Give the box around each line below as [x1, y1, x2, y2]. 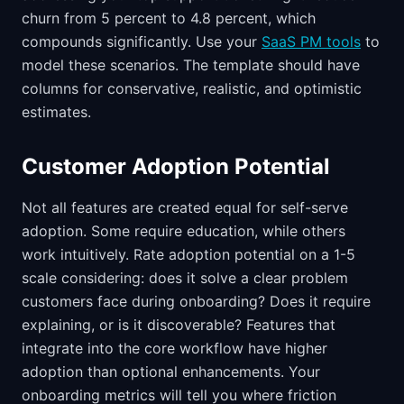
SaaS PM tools [262, 32, 361, 50]
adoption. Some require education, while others [22, 222, 345, 240]
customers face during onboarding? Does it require [22, 292, 371, 310]
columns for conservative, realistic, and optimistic [22, 79, 362, 97]
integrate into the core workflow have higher [22, 339, 327, 357]
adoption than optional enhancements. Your [22, 363, 320, 381]
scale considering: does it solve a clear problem [22, 269, 348, 287]
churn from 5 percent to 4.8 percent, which [22, 9, 316, 27]
